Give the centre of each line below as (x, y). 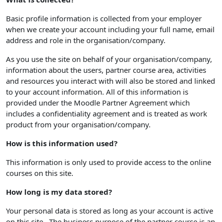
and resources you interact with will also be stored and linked (111, 81)
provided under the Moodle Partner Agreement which (98, 103)
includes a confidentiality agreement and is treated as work (107, 113)
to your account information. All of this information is (97, 92)
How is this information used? (62, 143)
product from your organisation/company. (78, 124)
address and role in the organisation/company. (86, 40)
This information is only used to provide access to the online (109, 162)
